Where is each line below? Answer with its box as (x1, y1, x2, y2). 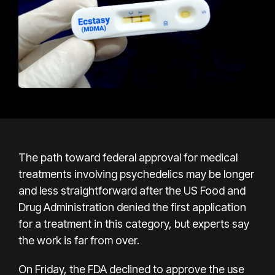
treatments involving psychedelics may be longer (18, 167, 254, 180)
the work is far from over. (18, 233, 139, 247)
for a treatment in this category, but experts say (18, 217, 249, 230)
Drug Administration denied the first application (18, 200, 246, 214)
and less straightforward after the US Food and (18, 184, 246, 197)
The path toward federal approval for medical (18, 150, 238, 164)
